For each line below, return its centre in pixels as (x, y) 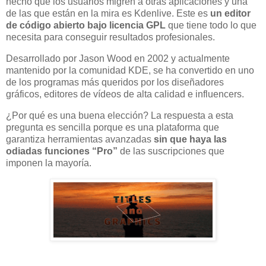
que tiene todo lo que (212, 26)
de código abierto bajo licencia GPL (87, 26)
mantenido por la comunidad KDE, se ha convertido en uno (130, 71)
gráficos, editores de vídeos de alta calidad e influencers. (125, 94)
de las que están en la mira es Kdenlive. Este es (108, 14)
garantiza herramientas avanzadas (80, 140)
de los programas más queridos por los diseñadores (115, 83)
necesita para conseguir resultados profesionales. (110, 37)
